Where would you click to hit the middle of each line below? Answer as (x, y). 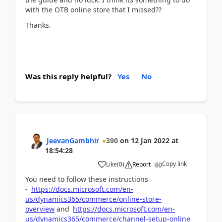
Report (141, 164)
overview (40, 209)
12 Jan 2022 (150, 140)
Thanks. (38, 25)
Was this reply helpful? (68, 76)
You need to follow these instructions (87, 179)
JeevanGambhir (73, 140)
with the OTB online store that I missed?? (93, 10)
